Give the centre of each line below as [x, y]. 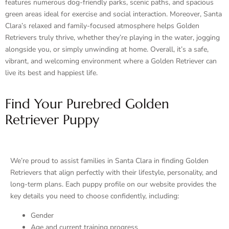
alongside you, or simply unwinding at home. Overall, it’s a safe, [107, 50]
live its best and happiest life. [51, 73]
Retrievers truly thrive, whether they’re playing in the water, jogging [112, 38]
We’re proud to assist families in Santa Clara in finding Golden [109, 161]
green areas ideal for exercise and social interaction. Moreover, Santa [113, 14]
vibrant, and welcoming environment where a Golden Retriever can [111, 61]
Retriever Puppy [52, 120]
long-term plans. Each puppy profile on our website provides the [113, 185]
